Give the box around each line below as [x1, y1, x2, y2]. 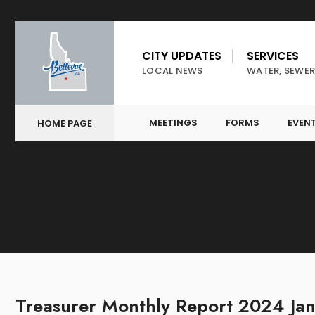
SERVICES [247, 48, 299, 64]
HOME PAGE [37, 116, 92, 130]
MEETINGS [149, 115, 198, 129]
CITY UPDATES [142, 48, 221, 64]
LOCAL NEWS [142, 64, 203, 77]
